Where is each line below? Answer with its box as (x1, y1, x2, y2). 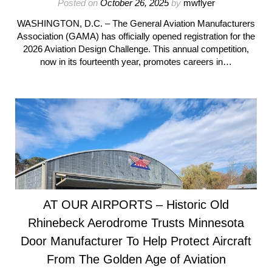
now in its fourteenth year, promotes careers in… (40, 56, 232, 67)
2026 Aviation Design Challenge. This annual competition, (23, 44, 249, 54)
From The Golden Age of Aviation (46, 253, 226, 266)
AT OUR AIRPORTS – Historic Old (43, 198, 229, 211)
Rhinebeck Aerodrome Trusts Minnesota (28, 216, 244, 229)
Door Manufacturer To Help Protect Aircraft (21, 234, 251, 248)
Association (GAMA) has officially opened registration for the (17, 31, 255, 41)
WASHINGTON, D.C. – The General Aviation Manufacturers (17, 18, 255, 29)
